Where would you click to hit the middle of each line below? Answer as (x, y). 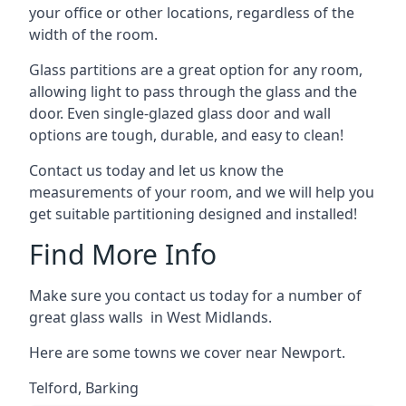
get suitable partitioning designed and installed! (193, 213)
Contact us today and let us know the (156, 170)
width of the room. (93, 34)
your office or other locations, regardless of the (192, 12)
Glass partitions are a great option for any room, (196, 69)
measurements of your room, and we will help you (202, 192)
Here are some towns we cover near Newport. (187, 352)
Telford (53, 387)
